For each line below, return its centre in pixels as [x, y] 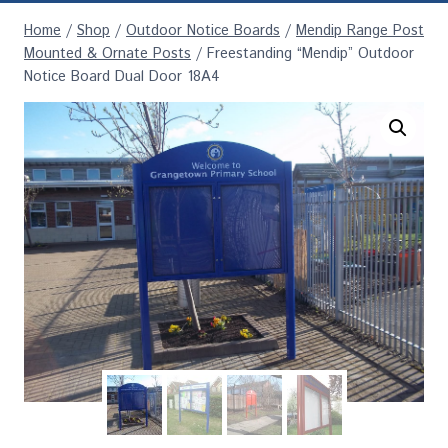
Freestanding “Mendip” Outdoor [310, 53]
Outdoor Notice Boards [203, 30]
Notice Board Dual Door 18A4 [122, 76]
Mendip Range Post [360, 30]
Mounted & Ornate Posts [107, 53]
